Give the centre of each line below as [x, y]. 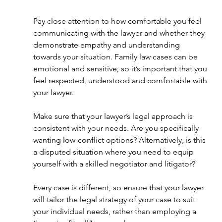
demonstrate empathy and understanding [108, 45]
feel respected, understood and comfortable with [121, 81]
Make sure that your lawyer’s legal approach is [114, 116]
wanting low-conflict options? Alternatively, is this [121, 140]
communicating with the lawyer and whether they [120, 33]
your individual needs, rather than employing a [116, 211]
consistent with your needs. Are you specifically [117, 128]
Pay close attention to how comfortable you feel [119, 21]
